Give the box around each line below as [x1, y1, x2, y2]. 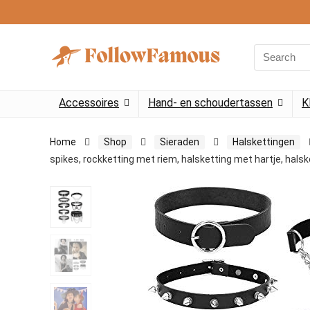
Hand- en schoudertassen [148, 96, 273, 109]
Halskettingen [232, 136, 295, 147]
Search [253, 43, 285, 56]
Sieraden [160, 136, 199, 147]
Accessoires [59, 96, 119, 109]
